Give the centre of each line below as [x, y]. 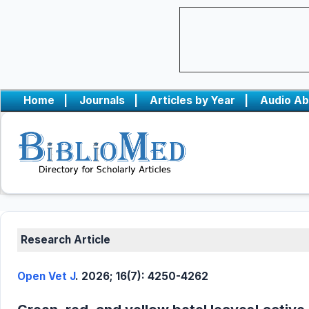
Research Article [66, 240]
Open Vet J [46, 276]
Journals [102, 100]
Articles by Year [192, 100]
